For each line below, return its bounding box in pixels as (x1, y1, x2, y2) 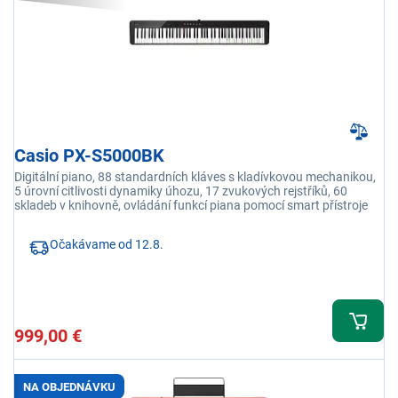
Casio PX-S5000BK (14, 145, 164, 167)
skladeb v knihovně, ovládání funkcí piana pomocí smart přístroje (14, 198, 368, 213)
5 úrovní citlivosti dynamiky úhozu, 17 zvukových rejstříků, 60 (14, 184, 347, 199)
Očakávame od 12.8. (50, 237, 163, 252)
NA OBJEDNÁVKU (23, 379, 115, 394)
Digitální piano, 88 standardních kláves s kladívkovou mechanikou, (14, 170, 376, 185)
